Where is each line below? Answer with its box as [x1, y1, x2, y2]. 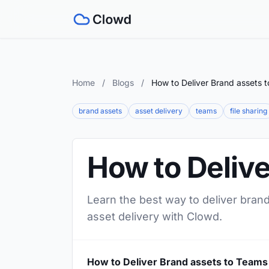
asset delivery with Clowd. [87, 210, 222, 223]
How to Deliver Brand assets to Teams [87, 256, 268, 268]
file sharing [230, 106, 267, 115]
